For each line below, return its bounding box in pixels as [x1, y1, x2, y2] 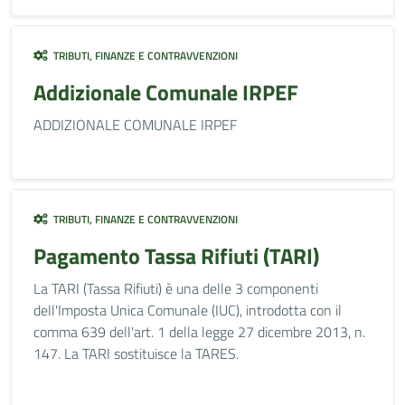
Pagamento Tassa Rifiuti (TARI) [33, 240, 319, 272]
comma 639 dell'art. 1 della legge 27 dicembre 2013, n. [33, 321, 365, 343]
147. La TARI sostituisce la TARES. [33, 343, 239, 364]
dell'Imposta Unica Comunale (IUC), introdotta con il [33, 299, 342, 321]
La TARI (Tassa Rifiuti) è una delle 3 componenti [33, 278, 318, 299]
